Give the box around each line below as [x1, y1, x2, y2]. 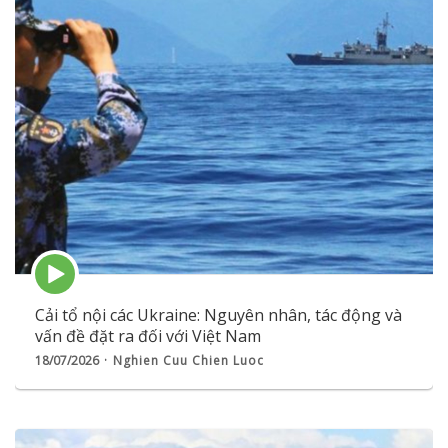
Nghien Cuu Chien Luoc [113, 352, 264, 370]
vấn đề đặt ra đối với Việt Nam [35, 325, 261, 348]
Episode [34, 252, 90, 273]
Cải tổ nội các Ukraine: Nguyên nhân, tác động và [35, 304, 402, 327]
